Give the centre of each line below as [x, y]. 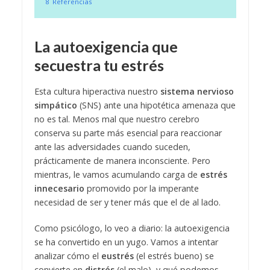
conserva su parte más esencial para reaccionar [128, 133]
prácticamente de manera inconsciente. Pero [122, 161]
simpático [55, 105]
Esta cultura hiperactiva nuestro [97, 92]
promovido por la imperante [141, 189]
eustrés [117, 256]
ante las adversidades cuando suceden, [112, 147]
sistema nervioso [197, 92]
